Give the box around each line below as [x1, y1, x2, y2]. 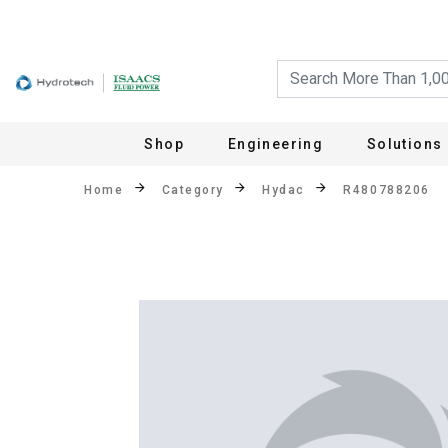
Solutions [366, 136, 443, 152]
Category [161, 182, 224, 197]
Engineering [227, 136, 324, 152]
